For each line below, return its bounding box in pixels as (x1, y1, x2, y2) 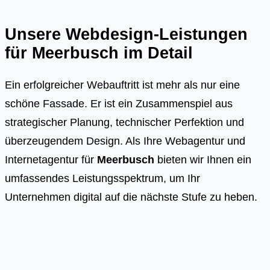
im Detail (124, 43, 193, 62)
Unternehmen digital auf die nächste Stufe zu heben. (5, 190, 257, 204)
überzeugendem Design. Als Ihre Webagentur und (5, 134, 245, 148)
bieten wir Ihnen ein (154, 153, 251, 166)
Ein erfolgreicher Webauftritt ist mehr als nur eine (5, 78, 240, 92)
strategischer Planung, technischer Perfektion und (5, 116, 244, 129)
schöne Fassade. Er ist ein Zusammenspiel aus (5, 97, 233, 110)
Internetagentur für (5, 153, 97, 166)
